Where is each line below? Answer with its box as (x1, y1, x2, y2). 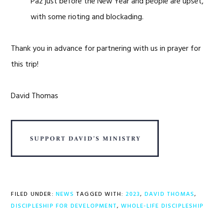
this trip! (11, 58, 39, 71)
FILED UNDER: (11, 189, 56, 199)
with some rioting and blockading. (31, 11, 144, 24)
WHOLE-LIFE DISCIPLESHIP (121, 201, 204, 211)
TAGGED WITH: (76, 189, 126, 199)
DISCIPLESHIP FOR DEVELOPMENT (11, 201, 117, 211)
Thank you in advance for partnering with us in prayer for (11, 42, 201, 55)
